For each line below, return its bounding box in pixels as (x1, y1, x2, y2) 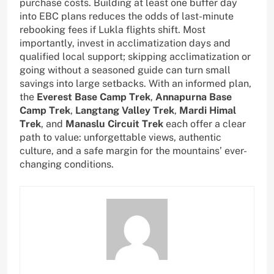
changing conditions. (20, 158, 114, 171)
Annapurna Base (155, 91, 232, 103)
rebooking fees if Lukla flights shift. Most (20, 24, 206, 36)
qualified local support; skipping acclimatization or (20, 51, 251, 63)
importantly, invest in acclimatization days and (20, 37, 231, 50)
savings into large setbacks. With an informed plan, (20, 78, 251, 90)
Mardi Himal (179, 105, 236, 117)
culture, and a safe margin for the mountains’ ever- (20, 145, 247, 157)
